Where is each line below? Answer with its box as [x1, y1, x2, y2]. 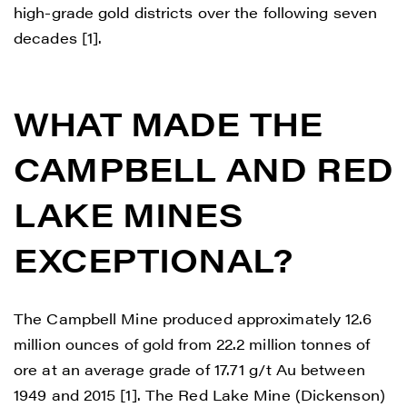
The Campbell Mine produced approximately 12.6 [14, 307, 372, 329]
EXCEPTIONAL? [14, 234, 293, 283]
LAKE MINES [14, 189, 243, 237]
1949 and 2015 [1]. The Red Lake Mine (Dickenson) [14, 383, 385, 405]
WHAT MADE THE [14, 98, 323, 146]
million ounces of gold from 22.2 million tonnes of [14, 333, 371, 354]
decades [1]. [14, 26, 103, 48]
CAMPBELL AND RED [14, 144, 393, 192]
